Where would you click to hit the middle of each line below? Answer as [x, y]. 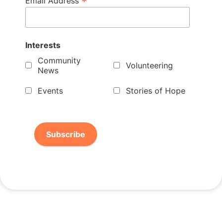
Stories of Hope [156, 90]
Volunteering [150, 65]
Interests [43, 45]
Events [51, 90]
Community [59, 60]
